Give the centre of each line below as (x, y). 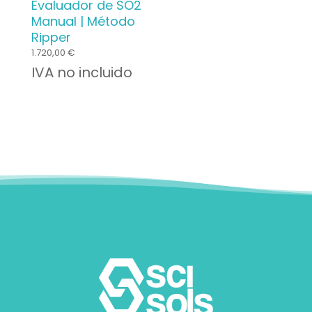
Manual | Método (83, 22)
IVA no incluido (81, 73)
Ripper (51, 38)
